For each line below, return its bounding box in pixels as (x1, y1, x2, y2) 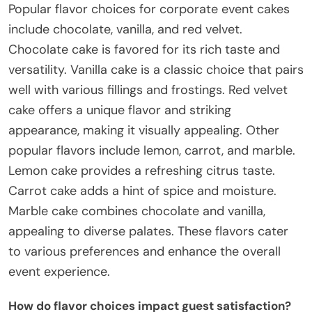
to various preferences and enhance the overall (8, 243, 281, 260)
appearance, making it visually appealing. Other (8, 122, 279, 139)
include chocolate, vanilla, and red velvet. (8, 21, 242, 38)
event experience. (8, 263, 110, 281)
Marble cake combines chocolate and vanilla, (8, 203, 265, 220)
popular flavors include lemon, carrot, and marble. (8, 142, 295, 159)
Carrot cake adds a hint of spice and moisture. (8, 182, 276, 200)
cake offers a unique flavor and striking (8, 102, 231, 119)
